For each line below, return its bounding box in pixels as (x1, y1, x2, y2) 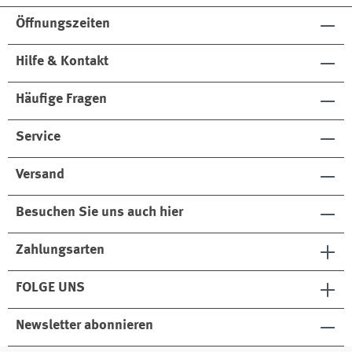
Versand (16, 167, 64, 182)
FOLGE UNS (16, 280, 85, 295)
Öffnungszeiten (16, 16, 110, 31)
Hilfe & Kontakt (16, 54, 108, 69)
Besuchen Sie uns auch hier (16, 205, 183, 220)
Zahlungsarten (16, 243, 104, 258)
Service (16, 130, 60, 145)
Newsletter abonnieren (16, 318, 153, 333)
